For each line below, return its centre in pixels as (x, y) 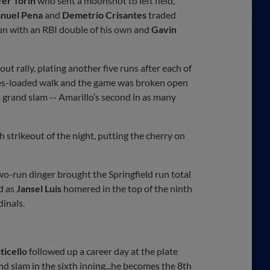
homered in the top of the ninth (127, 188)
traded (161, 14)
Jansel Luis (39, 188)
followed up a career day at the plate (102, 251)
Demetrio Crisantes (104, 14)
